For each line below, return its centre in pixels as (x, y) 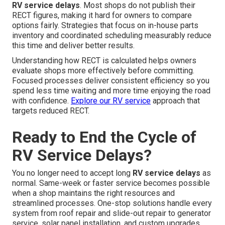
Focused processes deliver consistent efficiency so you (111, 81)
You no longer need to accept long (72, 173)
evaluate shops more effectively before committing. (103, 71)
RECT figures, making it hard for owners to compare (102, 16)
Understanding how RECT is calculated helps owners (104, 61)
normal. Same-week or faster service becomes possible (111, 183)
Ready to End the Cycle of (104, 137)
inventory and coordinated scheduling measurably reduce (112, 36)
